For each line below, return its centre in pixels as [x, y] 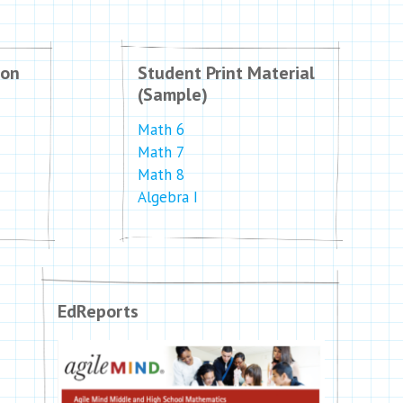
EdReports [98, 311]
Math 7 [161, 152]
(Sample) [173, 94]
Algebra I [168, 197]
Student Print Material [226, 73]
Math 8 [161, 175]
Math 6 [161, 130]
